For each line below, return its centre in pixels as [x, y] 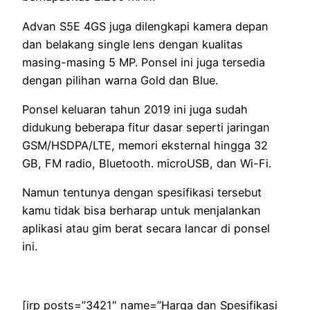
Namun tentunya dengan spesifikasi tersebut [142, 193]
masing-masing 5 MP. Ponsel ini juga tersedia [144, 62]
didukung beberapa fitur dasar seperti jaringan [146, 128]
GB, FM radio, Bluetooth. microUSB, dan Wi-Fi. [147, 164]
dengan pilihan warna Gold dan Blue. [120, 80]
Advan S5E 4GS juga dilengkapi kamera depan [145, 26]
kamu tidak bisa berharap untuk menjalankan [142, 211]
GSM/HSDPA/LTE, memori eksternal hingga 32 [145, 146]
